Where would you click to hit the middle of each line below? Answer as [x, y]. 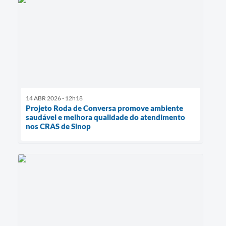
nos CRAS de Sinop [58, 126]
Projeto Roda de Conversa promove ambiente [104, 108]
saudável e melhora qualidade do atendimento [105, 117]
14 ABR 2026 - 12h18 [54, 98]
